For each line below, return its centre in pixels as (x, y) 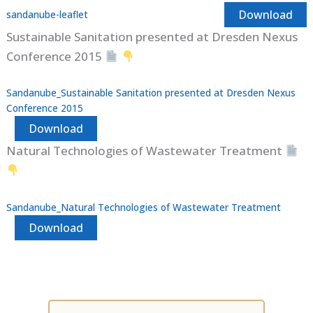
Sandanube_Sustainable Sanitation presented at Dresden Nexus (151, 93)
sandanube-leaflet (48, 15)
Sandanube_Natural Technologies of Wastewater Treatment (144, 207)
